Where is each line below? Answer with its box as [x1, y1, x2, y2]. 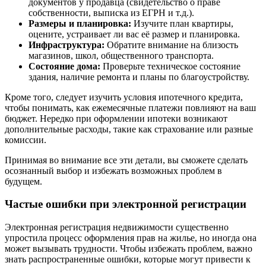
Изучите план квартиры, [131, 18, 233, 28]
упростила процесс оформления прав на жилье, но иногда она [5, 233, 256, 243]
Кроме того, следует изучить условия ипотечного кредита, [5, 91, 243, 102]
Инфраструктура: [28, 39, 104, 50]
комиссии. [5, 134, 46, 145]
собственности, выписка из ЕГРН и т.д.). [28, 7, 194, 18]
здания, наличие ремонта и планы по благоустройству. [28, 71, 249, 82]
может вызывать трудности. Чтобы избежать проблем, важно [5, 243, 252, 254]
